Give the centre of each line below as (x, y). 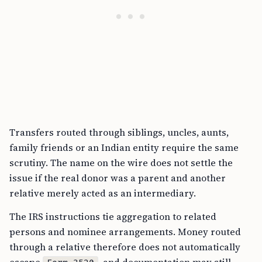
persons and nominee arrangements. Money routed (125, 232)
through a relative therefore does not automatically (125, 247)
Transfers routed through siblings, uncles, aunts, (119, 132)
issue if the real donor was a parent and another (118, 178)
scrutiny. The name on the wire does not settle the (121, 163)
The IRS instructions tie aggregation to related (113, 217)
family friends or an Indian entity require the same (124, 148)
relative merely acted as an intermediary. (103, 193)
